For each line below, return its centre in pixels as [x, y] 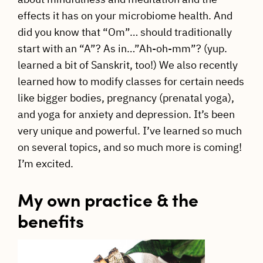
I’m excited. [45, 163]
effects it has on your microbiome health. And [125, 15]
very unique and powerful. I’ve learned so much [129, 130]
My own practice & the [108, 199]
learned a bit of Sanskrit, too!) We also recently [127, 65]
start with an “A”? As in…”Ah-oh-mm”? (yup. [122, 48]
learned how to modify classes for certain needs [131, 81]
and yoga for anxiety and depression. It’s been [126, 114]
